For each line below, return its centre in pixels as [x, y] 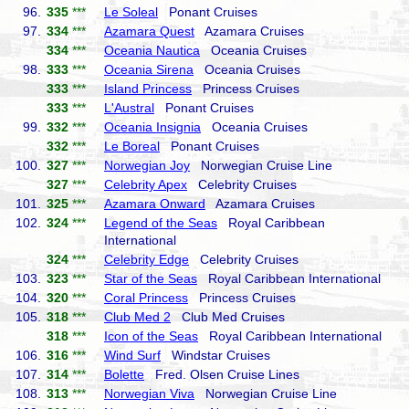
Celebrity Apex [146, 184]
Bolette [124, 374]
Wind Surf [132, 355]
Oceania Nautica [152, 50]
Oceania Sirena [149, 69]
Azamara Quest [149, 31]
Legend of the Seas [161, 223]
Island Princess [148, 89]
